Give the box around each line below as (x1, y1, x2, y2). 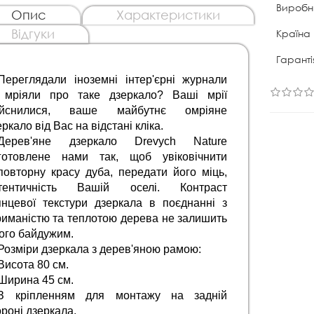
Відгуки (11, 25, 55, 41)
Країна (276, 26, 311, 40)
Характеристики (116, 6, 220, 22)
